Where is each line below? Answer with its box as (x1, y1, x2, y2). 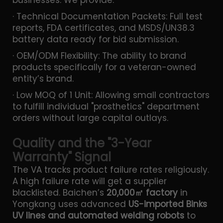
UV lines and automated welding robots (12, 209, 184, 222)
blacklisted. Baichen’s (12, 186, 107, 199)
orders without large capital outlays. (12, 111, 168, 124)
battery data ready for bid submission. (12, 33, 179, 45)
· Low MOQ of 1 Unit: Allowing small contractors (12, 89, 210, 101)
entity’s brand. (12, 72, 74, 85)
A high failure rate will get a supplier (12, 175, 167, 187)
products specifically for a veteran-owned (12, 61, 196, 73)
